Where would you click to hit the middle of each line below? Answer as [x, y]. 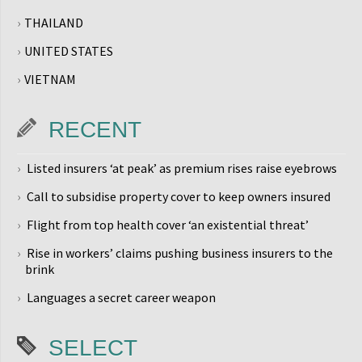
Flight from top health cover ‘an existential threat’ [168, 225]
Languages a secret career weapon [121, 297]
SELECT [93, 348]
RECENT [95, 130]
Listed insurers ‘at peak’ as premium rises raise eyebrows [182, 168]
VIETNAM [50, 79]
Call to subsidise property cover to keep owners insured [179, 196]
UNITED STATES [69, 51]
